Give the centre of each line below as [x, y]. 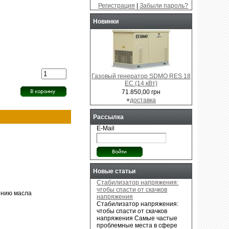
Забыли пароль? [164, 5]
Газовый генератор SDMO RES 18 [141, 76]
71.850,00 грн [141, 92]
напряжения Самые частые [137, 218]
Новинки [106, 21]
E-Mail [106, 128]
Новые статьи [114, 171]
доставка [143, 100]
